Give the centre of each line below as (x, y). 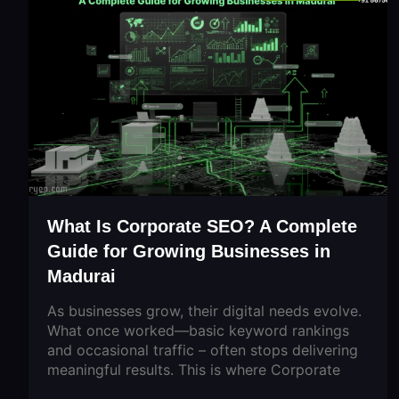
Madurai (81, 276)
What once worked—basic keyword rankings (198, 330)
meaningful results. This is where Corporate (194, 369)
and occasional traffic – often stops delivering (203, 350)
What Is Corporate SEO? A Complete (202, 226)
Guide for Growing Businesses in (189, 251)
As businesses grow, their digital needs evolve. (204, 310)
